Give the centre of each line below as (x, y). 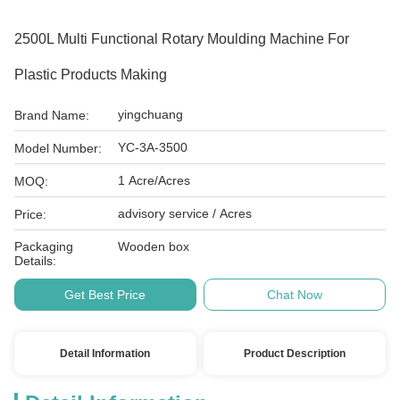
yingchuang (150, 114)
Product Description (295, 354)
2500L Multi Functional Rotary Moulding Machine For (182, 39)
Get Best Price (105, 295)
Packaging (44, 246)
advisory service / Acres (232, 213)
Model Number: (58, 148)
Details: (35, 261)
